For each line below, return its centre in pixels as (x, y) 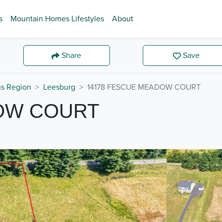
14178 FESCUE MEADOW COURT (144, 87)
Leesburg (59, 87)
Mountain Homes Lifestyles (57, 19)
